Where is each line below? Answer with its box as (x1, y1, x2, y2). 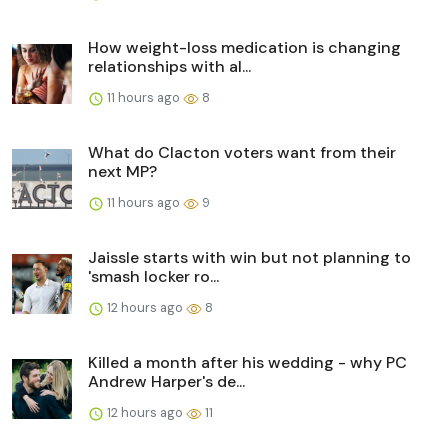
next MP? (88, 160, 157, 182)
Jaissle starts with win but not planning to (88, 246, 411, 268)
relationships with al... (88, 55, 251, 77)
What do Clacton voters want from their (88, 141, 396, 163)
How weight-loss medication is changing (88, 36, 401, 58)
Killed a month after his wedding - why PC (88, 351, 407, 373)
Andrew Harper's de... (88, 370, 245, 392)
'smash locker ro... (88, 265, 219, 287)
